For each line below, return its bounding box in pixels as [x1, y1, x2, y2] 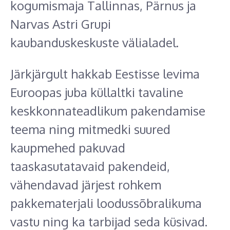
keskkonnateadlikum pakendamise [10, 103, 205, 119]
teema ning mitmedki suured [10, 121, 170, 138]
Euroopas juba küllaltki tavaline [10, 84, 183, 101]
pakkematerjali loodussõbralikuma [10, 195, 202, 212]
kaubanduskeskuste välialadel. [10, 34, 185, 51]
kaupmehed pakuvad [10, 140, 125, 156]
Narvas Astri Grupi [10, 16, 111, 32]
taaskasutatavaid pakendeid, [10, 158, 170, 175]
